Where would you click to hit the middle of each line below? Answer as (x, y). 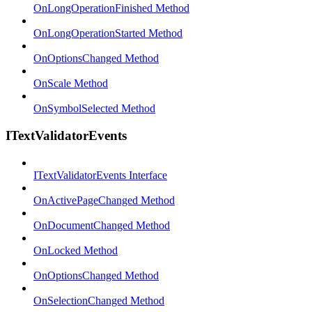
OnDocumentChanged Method (102, 225)
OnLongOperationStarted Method (108, 33)
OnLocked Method (76, 250)
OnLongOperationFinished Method (111, 8)
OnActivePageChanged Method (104, 200)
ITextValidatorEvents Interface (100, 175)
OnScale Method (71, 84)
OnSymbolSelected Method (94, 109)
